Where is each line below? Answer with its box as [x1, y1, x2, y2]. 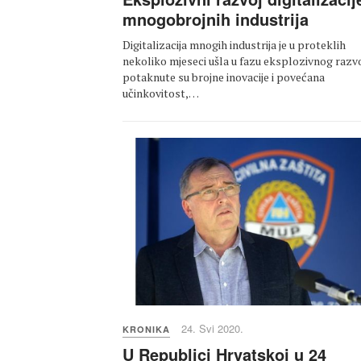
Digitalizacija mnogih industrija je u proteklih [122, 37, 346, 53]
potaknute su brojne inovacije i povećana [122, 69, 325, 85]
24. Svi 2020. [181, 321, 243, 337]
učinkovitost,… [122, 85, 199, 102]
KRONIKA [122, 323, 170, 336]
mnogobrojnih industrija [122, 7, 309, 31]
